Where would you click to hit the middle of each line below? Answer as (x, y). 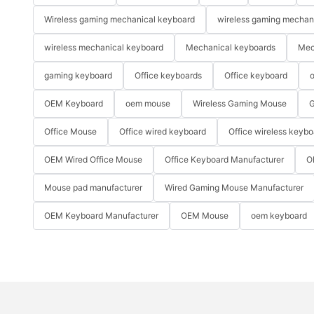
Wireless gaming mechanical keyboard (120, 20)
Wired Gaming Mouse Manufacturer (234, 188)
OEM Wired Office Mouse (93, 160)
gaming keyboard (78, 76)
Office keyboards (168, 76)
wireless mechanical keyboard (104, 48)
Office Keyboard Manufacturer (224, 160)
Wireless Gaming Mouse (240, 104)
